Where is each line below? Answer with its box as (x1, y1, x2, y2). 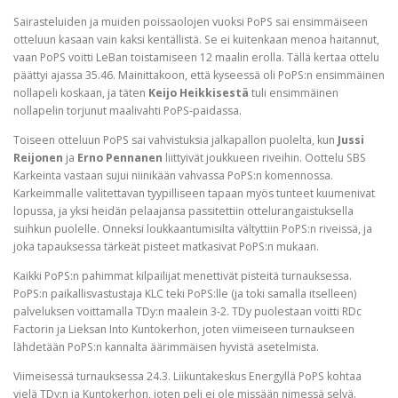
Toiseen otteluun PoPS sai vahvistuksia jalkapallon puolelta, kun (13, 131, 338, 147)
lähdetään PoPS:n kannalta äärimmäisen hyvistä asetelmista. (13, 339, 319, 354)
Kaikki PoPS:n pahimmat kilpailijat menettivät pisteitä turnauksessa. (13, 268, 352, 283)
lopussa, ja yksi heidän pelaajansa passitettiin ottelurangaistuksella (13, 203, 354, 219)
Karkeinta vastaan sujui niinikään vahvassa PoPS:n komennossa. (13, 167, 333, 183)
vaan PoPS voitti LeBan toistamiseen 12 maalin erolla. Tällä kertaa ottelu (13, 49, 379, 65)
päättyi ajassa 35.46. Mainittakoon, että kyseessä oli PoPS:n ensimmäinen (13, 67, 385, 83)
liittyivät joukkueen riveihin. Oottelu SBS (163, 149, 366, 165)
